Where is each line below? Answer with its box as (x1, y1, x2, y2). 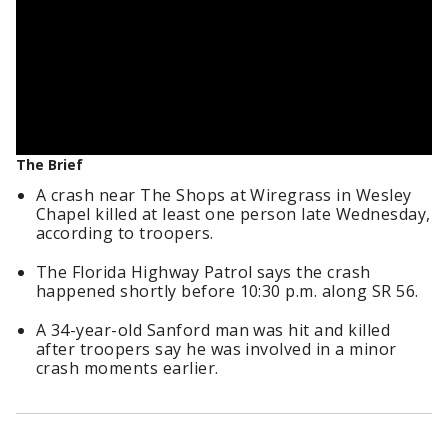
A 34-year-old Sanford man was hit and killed (36, 319, 391, 341)
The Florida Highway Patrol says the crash (36, 261, 371, 283)
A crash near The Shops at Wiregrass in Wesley (36, 184, 412, 206)
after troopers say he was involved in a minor (36, 338, 397, 360)
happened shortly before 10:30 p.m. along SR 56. (36, 280, 419, 302)
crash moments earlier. (36, 357, 224, 379)
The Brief (16, 155, 83, 174)
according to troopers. (36, 222, 214, 244)
